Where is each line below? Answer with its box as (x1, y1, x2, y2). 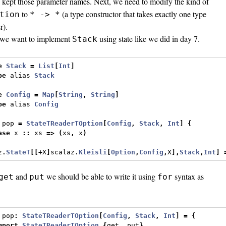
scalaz (50, 148, 75, 156)
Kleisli (79, 148, 107, 156)
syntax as (173, 171, 204, 182)
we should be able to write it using (44, 171, 157, 182)
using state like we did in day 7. (97, 33, 200, 44)
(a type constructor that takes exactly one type (60, 8, 206, 19)
